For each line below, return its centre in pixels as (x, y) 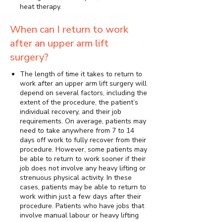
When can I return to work (69, 30)
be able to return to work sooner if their (83, 159)
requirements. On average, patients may (83, 121)
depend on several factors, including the (83, 93)
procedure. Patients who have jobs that (82, 206)
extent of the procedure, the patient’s (79, 103)
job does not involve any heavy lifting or (83, 168)
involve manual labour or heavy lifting (79, 216)
